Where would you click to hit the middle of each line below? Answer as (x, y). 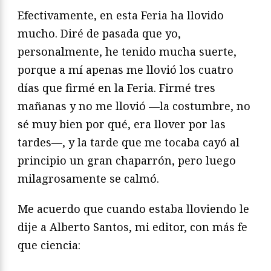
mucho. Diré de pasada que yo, (99, 33)
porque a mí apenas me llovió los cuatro (126, 69)
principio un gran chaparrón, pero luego (127, 160)
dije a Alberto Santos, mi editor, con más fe (132, 227)
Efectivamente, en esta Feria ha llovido (121, 15)
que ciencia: (49, 245)
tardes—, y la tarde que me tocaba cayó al (129, 142)
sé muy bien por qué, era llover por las (122, 124)
